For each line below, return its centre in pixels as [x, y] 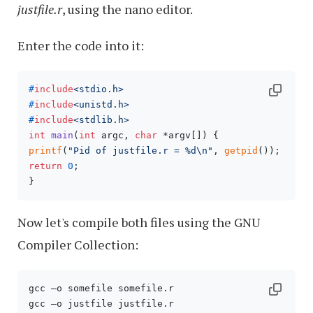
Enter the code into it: [81, 46]
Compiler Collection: [78, 245]
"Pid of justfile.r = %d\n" [140, 151]
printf [45, 151]
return [45, 166]
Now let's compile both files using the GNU [139, 223]
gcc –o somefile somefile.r [101, 289]
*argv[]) [182, 136]
